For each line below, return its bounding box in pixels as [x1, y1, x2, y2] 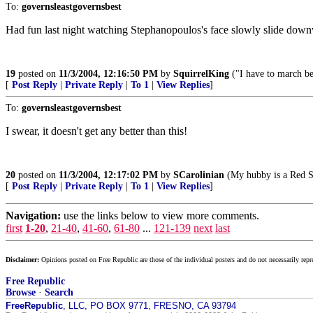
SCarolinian [173, 170, 224, 180]
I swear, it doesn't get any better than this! [6, 125, 187, 137]
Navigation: [6, 210, 61, 221]
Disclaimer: [6, 256, 39, 263]
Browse [6, 287, 36, 298]
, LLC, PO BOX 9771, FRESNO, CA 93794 [63, 300, 236, 311]
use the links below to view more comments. [61, 210, 259, 221]
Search [45, 287, 73, 298]
